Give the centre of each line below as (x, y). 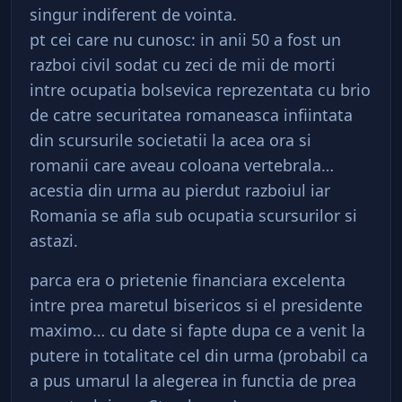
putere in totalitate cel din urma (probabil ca (199, 355)
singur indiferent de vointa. (133, 14)
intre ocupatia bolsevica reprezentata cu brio (200, 90)
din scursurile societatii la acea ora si (170, 140)
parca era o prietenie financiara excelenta (188, 280)
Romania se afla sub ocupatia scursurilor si (193, 215)
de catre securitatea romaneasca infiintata (191, 115)
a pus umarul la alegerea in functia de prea (193, 380)
